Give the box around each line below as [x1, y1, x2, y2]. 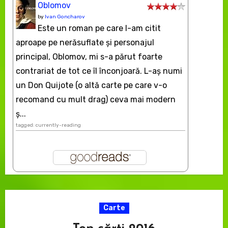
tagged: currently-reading [15, 122, 81, 129]
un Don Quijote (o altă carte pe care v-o [15, 80, 167, 91]
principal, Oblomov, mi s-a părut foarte [15, 52, 162, 62]
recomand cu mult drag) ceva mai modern [15, 95, 176, 105]
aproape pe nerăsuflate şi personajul [15, 38, 154, 48]
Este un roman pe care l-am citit [37, 23, 161, 34]
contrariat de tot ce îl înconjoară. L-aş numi [15, 66, 182, 76]
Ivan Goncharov [44, 14, 85, 20]
